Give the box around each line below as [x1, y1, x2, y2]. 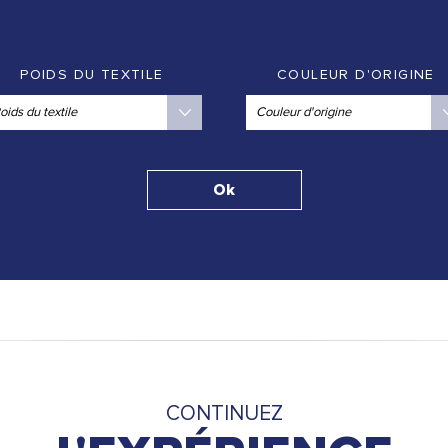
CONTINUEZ [165, 401, 283, 426]
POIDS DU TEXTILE [20, 66, 164, 83]
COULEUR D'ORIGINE [277, 66, 435, 83]
